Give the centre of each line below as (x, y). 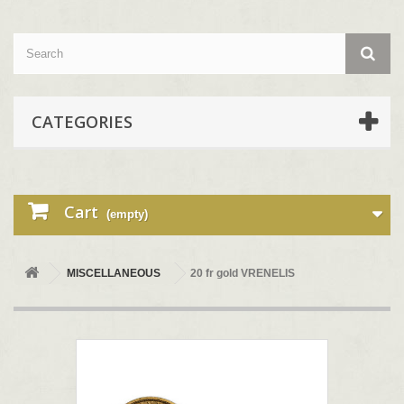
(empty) (127, 214)
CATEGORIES (82, 122)
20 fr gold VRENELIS (243, 273)
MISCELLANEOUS (114, 273)
